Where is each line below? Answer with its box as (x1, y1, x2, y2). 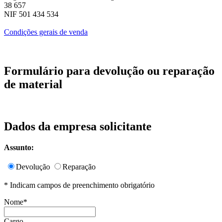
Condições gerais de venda (4, 27, 88, 36)
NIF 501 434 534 (4, 9, 58, 18)
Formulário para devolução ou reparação (4, 64, 215, 77)
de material (4, 77, 62, 91)
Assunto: (4, 143, 34, 152)
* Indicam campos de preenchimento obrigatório (4, 180, 155, 189)
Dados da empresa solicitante (4, 119, 152, 133)
